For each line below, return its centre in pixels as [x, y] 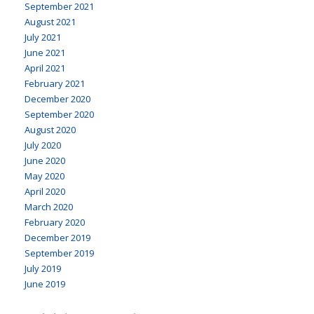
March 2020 [49, 206]
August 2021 [50, 21]
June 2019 [45, 284]
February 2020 [55, 222]
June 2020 [45, 160]
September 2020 [59, 114]
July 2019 [43, 268]
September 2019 [59, 253]
